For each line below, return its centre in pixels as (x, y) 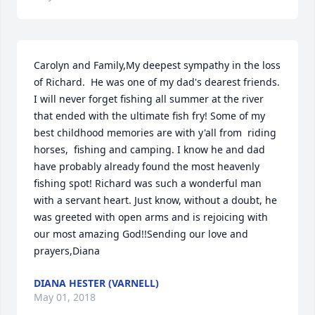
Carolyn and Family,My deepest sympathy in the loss (157, 65)
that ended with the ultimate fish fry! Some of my (149, 116)
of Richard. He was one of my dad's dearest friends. (157, 82)
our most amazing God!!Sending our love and (141, 234)
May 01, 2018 (65, 297)
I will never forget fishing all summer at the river (149, 99)
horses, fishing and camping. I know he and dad (149, 149)
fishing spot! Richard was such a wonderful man (148, 183)
